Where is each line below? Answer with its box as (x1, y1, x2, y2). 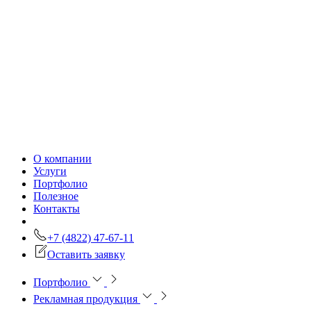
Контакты (33, 203, 80, 215)
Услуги (33, 165, 67, 178)
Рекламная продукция (33, 293, 137, 305)
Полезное (33, 190, 78, 203)
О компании (33, 153, 92, 165)
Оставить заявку (47, 249, 125, 261)
